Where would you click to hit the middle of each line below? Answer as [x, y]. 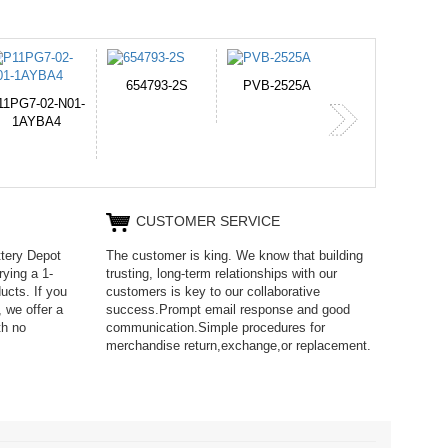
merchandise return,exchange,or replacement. [238, 345]
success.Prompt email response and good [228, 309]
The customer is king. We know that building [234, 255]
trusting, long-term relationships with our [221, 273]
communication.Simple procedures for [215, 327]
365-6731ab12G [276, 103]
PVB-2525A [36, 85]
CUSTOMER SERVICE [208, 221]
